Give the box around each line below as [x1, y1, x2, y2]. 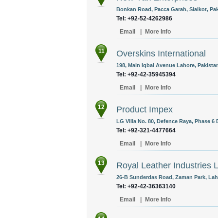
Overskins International [116, 49, 206, 58]
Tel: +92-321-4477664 [116, 127, 176, 134]
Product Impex [116, 105, 173, 114]
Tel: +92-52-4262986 [116, 15, 172, 22]
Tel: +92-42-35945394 [116, 71, 176, 78]
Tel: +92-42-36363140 [116, 183, 176, 190]
